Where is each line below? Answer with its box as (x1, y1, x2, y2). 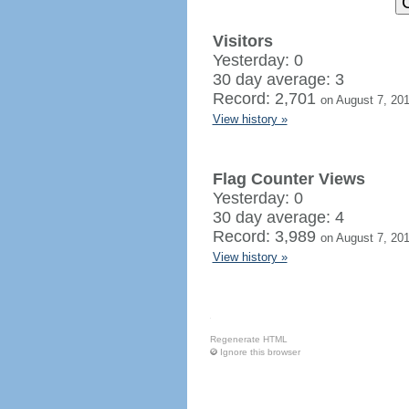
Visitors (212, 32, 273, 50)
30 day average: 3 (212, 70, 344, 89)
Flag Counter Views (212, 170, 365, 188)
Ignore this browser (219, 347, 300, 357)
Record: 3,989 (212, 227, 320, 246)
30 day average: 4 (212, 208, 344, 226)
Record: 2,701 (212, 89, 320, 108)
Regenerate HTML (209, 334, 288, 344)
